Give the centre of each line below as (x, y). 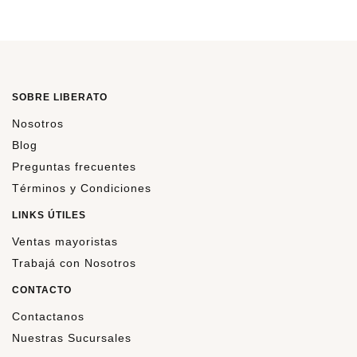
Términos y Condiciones (82, 188)
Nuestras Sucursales (72, 338)
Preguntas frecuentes (74, 167)
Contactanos (48, 317)
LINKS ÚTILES (49, 216)
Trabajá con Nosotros (74, 263)
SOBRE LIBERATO (60, 98)
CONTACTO (42, 290)
